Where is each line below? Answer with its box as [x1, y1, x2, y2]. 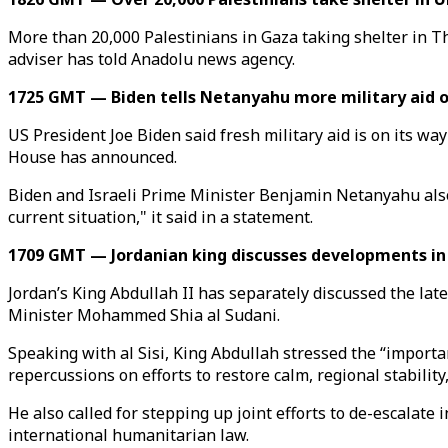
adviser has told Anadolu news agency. [8, 48, 295, 70]
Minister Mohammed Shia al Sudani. [8, 304, 280, 326]
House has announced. [8, 146, 177, 168]
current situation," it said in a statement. [8, 206, 313, 228]
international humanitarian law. [8, 424, 249, 446]
